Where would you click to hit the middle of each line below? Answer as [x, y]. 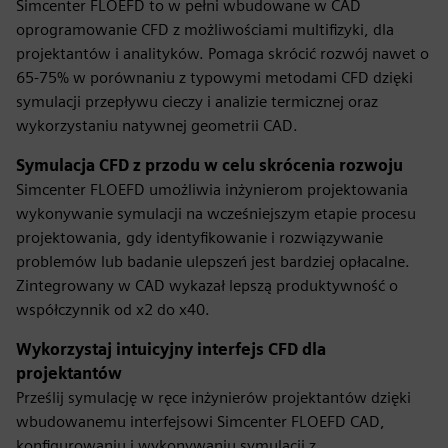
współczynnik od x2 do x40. [113, 309]
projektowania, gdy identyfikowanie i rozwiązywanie [199, 237]
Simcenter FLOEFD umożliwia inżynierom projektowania [212, 189]
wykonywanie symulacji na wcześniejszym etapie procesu [216, 213]
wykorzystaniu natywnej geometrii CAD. [157, 125]
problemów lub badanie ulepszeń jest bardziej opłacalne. [213, 261]
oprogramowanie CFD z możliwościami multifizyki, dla [205, 29]
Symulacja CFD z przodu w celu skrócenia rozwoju [209, 165]
